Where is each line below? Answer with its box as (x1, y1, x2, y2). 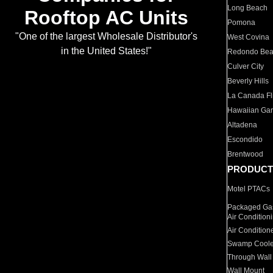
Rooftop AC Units (24, 7, 188, 29)
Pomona (227, 18, 256, 27)
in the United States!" (60, 46, 152, 57)
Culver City (227, 62, 264, 71)
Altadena (227, 121, 258, 129)
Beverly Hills (227, 77, 269, 85)
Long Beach (227, 4, 268, 12)
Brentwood (227, 150, 264, 158)
